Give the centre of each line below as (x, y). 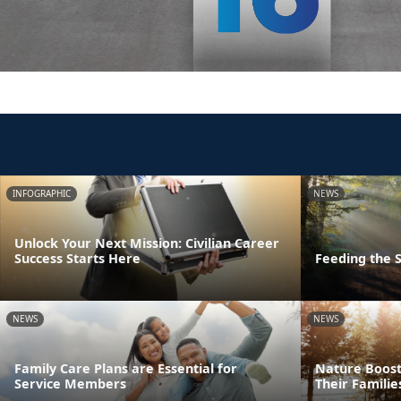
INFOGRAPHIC (42, 193)
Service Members (70, 383)
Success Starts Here (77, 258)
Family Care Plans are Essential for (126, 368)
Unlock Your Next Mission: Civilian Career (147, 243)
